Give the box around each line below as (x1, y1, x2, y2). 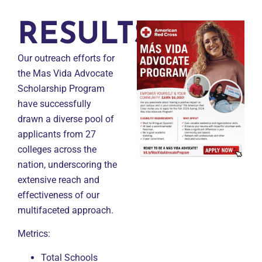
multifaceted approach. (18, 204, 113, 216)
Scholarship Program (18, 82, 105, 94)
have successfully (18, 98, 91, 109)
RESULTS (18, 20, 151, 51)
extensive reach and (18, 174, 99, 185)
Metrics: (18, 228, 50, 240)
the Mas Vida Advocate (18, 67, 113, 79)
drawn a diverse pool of (18, 113, 114, 125)
